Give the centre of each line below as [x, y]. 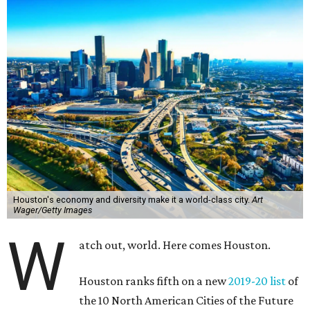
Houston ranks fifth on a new [154, 281]
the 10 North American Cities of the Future [186, 300]
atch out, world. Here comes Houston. [175, 245]
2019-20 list [257, 281]
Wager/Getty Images [52, 210]
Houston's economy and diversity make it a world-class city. [132, 200]
